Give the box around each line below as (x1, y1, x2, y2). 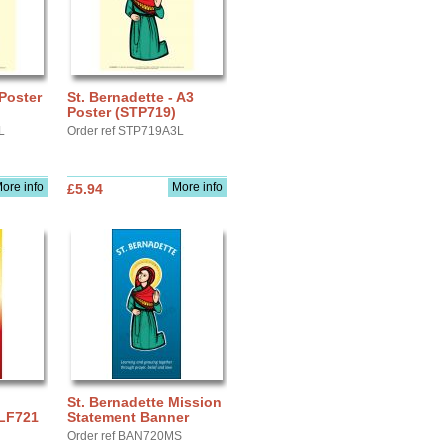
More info (172, 180, 223, 194)
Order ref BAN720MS (67, 429, 182, 443)
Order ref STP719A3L (67, 124, 184, 138)
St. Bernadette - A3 (67, 89, 194, 105)
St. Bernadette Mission (67, 394, 222, 410)
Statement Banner (67, 409, 189, 425)
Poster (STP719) (67, 104, 176, 120)
